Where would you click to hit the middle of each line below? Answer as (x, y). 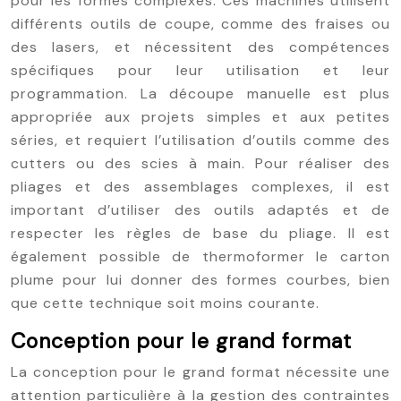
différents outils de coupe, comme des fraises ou (200, 24)
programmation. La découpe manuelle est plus (200, 94)
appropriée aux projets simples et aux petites (200, 117)
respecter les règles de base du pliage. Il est (200, 233)
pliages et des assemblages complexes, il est (200, 187)
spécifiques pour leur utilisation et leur (200, 70)
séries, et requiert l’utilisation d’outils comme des (200, 140)
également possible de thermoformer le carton (200, 256)
